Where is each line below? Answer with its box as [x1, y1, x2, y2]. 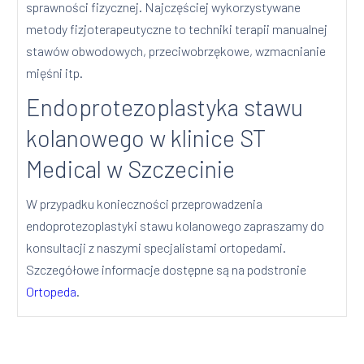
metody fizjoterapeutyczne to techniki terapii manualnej [26, 21, 328, 37]
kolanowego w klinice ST [26, 123, 266, 153]
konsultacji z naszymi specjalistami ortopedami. [26, 240, 287, 256]
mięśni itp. [26, 65, 84, 81]
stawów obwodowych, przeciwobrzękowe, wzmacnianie [26, 43, 327, 59]
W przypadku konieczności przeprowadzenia [26, 196, 263, 212]
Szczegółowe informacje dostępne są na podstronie [26, 262, 307, 278]
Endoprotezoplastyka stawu [26, 93, 304, 122]
